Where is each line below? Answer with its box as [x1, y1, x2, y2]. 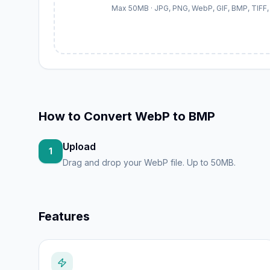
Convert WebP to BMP [84, 109, 215, 124]
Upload [63, 140, 96, 152]
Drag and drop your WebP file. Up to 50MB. [63, 157, 236, 168]
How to [39, 109, 84, 124]
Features [39, 209, 90, 224]
